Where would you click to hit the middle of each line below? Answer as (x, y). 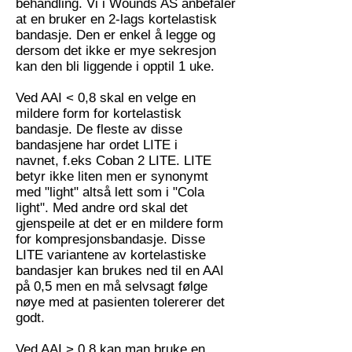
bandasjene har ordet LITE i (97, 145)
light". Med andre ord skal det (102, 208)
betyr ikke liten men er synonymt (112, 176)
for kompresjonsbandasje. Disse (110, 239)
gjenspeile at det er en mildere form (119, 224)
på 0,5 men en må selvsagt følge (112, 286)
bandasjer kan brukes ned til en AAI (120, 271)
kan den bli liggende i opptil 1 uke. (115, 66)
